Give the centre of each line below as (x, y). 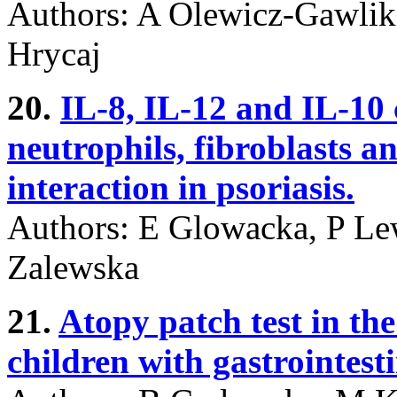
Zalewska (73, 267)
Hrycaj (54, 53)
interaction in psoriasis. (181, 187)
